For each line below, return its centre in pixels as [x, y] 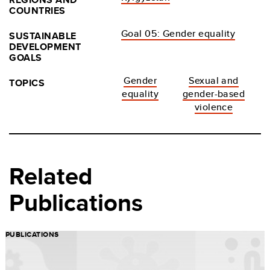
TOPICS [27, 83]
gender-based [214, 94]
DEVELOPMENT [45, 47]
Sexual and [214, 80]
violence [214, 107]
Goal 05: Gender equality [178, 33]
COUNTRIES [37, 11]
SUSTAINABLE [43, 36]
